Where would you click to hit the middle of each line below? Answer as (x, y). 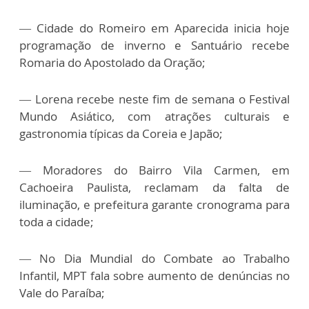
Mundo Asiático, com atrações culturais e (154, 116)
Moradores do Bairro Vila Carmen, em (160, 170)
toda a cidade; (57, 221)
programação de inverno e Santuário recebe (154, 45)
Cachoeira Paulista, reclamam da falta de (154, 187)
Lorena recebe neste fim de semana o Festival (160, 99)
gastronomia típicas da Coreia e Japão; (121, 133)
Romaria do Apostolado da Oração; (112, 62)
